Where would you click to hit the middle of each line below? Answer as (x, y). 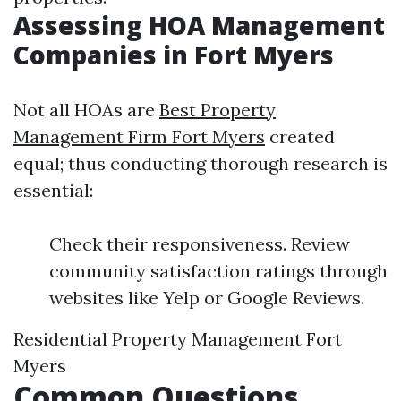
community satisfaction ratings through (218, 271)
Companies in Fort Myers (174, 55)
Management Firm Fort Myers (139, 137)
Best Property (218, 110)
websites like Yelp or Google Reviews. (207, 298)
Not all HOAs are (86, 110)
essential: (53, 190)
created (300, 137)
